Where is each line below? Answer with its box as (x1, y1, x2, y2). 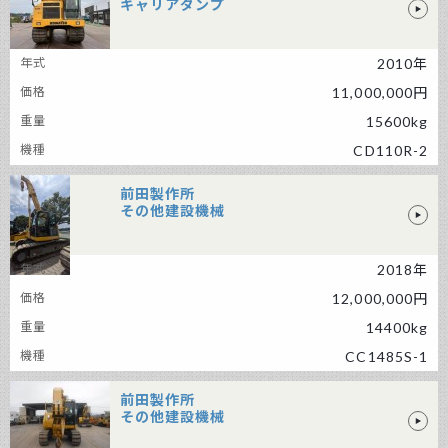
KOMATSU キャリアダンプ (110, 42, 298, 59)
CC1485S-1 (345, 348, 428, 365)
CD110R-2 (353, 142, 428, 159)
